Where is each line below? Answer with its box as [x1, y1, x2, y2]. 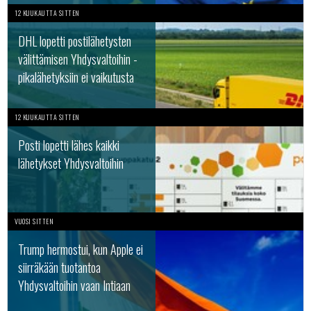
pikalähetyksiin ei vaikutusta [18, 68, 134, 86]
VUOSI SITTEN [15, 216, 53, 226]
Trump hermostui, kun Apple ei [18, 240, 143, 258]
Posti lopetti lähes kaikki [18, 136, 119, 154]
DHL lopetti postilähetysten [18, 32, 131, 50]
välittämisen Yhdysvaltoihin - [18, 50, 137, 68]
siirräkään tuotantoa [18, 258, 101, 276]
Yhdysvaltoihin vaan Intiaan [18, 276, 131, 294]
